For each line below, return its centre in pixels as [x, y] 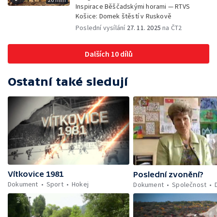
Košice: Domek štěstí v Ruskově [124, 16]
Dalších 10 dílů [108, 54]
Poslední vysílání [101, 28]
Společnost [189, 184]
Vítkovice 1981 [36, 174]
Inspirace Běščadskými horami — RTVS [133, 6]
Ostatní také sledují [68, 82]
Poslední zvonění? [169, 174]
